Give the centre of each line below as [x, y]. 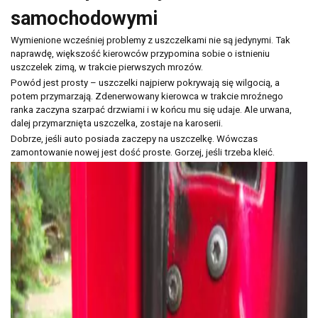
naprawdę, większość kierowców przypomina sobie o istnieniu [140, 54]
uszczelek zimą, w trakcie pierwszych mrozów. [107, 67]
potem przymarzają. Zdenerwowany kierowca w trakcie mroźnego [147, 97]
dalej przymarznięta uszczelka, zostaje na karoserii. [117, 124]
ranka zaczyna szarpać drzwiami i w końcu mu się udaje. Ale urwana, [151, 110]
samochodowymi [84, 18]
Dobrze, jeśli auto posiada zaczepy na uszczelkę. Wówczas [134, 139]
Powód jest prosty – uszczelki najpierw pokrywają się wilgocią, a [145, 83]
